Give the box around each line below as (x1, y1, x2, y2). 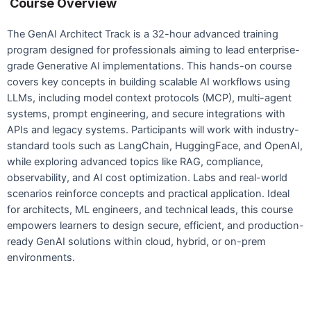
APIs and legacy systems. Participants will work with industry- (7, 123, 299, 136)
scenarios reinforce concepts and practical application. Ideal (7, 187, 289, 200)
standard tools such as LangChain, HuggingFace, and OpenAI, (7, 139, 303, 152)
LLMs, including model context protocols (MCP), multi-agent (7, 91, 292, 104)
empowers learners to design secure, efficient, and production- (7, 219, 304, 232)
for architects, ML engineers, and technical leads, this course (7, 203, 293, 216)
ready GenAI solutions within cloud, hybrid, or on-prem (7, 235, 266, 248)
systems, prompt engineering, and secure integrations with (7, 107, 285, 120)
